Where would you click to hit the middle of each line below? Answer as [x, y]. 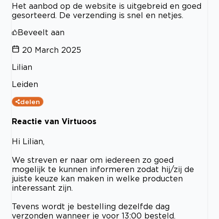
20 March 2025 [52, 50]
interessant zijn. [42, 187]
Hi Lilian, [28, 141]
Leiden [25, 84]
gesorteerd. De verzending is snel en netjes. [98, 15]
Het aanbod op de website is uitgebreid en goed [107, 6]
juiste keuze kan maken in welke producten [97, 178]
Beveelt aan [41, 33]
